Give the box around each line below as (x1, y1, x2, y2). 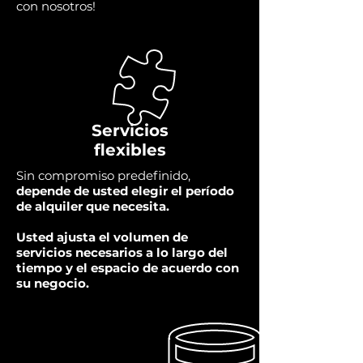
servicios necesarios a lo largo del (16, 244, 228, 260)
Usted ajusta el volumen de (16, 228, 188, 245)
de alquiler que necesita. (16, 198, 169, 214)
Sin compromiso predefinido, (16, 167, 190, 183)
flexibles (93, 139, 166, 160)
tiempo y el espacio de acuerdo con (16, 259, 239, 275)
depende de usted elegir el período (16, 182, 234, 199)
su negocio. (16, 275, 89, 291)
